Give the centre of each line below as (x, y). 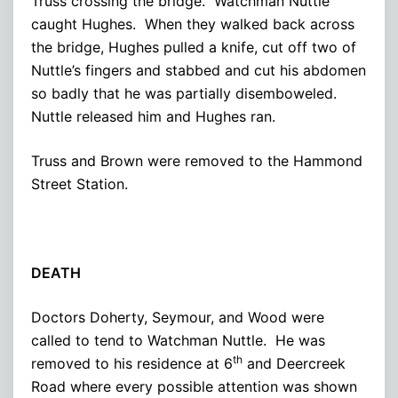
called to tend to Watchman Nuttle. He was (178, 340)
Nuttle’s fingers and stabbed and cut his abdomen (199, 70)
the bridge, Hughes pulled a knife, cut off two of (194, 47)
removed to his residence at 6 (132, 363)
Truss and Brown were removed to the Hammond (197, 160)
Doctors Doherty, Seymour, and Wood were (178, 317)
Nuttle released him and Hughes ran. (153, 116)
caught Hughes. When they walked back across (193, 24)
